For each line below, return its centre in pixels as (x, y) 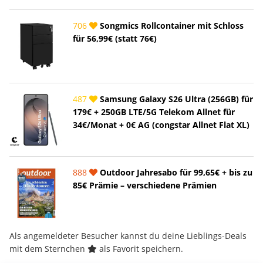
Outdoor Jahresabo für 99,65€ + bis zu (175, 172)
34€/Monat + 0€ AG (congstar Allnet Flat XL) (161, 124)
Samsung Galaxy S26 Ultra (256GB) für (175, 99)
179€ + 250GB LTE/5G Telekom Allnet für (154, 112)
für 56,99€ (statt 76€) (115, 38)
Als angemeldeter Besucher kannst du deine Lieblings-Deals (128, 235)
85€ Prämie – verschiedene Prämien (145, 185)
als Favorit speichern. (140, 248)
